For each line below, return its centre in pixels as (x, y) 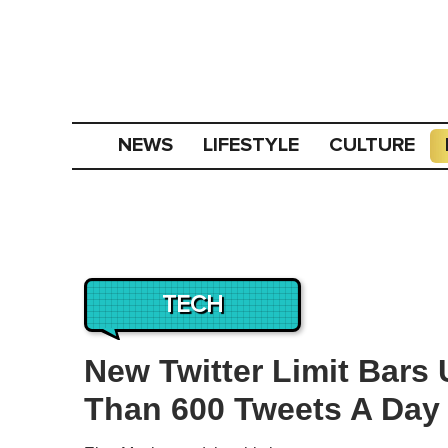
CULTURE (372, 145)
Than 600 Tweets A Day (262, 409)
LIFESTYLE (251, 145)
